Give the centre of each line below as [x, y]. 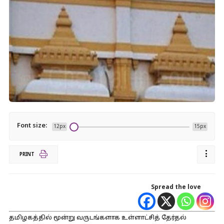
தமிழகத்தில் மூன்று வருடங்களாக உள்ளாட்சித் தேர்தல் [97, 218]
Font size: [32, 126]
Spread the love [176, 187]
